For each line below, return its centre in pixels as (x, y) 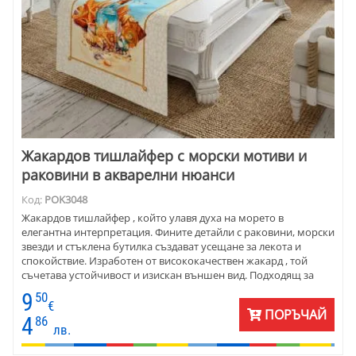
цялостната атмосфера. (79, 303)
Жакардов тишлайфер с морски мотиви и (164, 155)
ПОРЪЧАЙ (294, 314)
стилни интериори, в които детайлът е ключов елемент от (165, 289)
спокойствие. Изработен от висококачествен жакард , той (164, 260)
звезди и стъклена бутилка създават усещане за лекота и (161, 246)
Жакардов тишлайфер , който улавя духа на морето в (153, 217)
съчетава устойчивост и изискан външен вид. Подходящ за (168, 275)
